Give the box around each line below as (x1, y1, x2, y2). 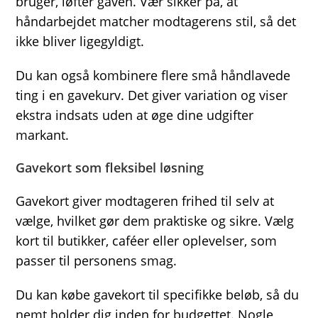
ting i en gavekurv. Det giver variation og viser (16, 87, 288, 104)
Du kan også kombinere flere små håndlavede (16, 67, 291, 84)
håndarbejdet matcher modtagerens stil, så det (16, 13, 297, 30)
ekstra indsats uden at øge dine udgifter (16, 106, 254, 124)
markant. (16, 126, 70, 143)
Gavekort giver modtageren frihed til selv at (16, 192, 275, 209)
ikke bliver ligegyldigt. (16, 33, 145, 50)
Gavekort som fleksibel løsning (16, 159, 204, 176)
